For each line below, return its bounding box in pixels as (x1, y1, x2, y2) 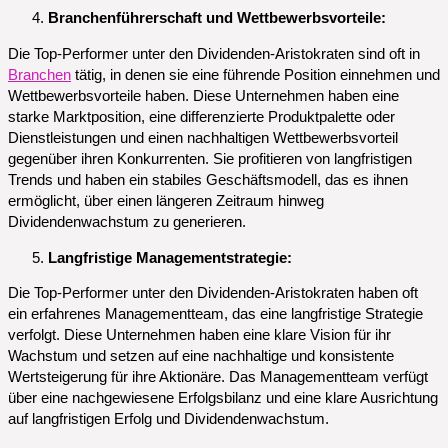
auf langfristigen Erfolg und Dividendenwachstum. (8, 411, 329, 428)
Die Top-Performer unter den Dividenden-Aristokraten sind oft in (8, 46, 420, 63)
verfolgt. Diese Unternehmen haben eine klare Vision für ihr (8, 327, 391, 344)
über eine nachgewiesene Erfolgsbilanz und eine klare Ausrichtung (8, 390, 438, 407)
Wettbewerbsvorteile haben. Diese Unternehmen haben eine (8, 88, 399, 105)
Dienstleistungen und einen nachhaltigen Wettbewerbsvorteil (8, 130, 398, 147)
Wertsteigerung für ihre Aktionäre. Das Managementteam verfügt (8, 369, 428, 386)
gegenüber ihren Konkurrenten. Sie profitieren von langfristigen (8, 151, 412, 168)
